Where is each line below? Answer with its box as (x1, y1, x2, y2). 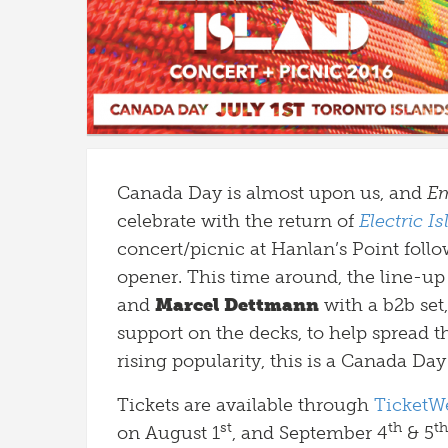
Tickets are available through (117, 394, 374, 416)
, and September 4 (232, 422, 388, 444)
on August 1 (117, 422, 220, 444)
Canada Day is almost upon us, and (117, 182, 427, 204)
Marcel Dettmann (155, 294, 319, 316)
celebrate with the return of (117, 210, 359, 232)
